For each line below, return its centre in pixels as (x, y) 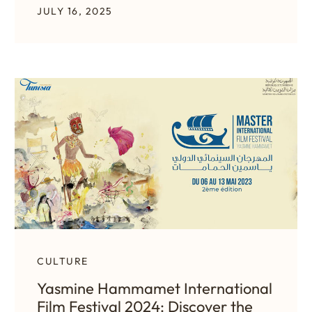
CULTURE (63, 261)
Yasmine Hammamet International (155, 288)
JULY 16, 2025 (75, 11)
